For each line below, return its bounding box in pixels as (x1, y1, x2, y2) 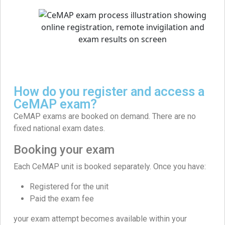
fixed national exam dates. (14, 124, 105, 134)
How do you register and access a (14, 84, 204, 99)
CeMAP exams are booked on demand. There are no (14, 111, 196, 122)
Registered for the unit (30, 182, 108, 192)
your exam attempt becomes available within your (14, 214, 187, 224)
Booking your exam (14, 143, 115, 157)
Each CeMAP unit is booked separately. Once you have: (14, 162, 206, 172)
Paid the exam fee (30, 194, 94, 204)
